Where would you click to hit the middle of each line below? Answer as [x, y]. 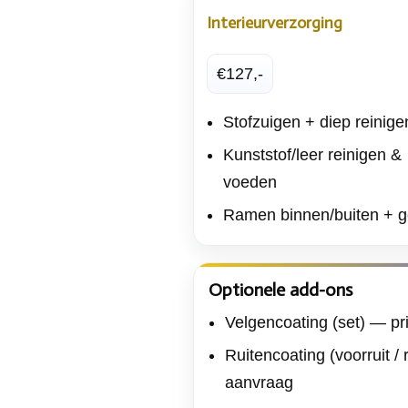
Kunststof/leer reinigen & [312, 154]
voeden [250, 182]
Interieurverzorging [275, 22]
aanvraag [259, 382]
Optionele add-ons [280, 289]
